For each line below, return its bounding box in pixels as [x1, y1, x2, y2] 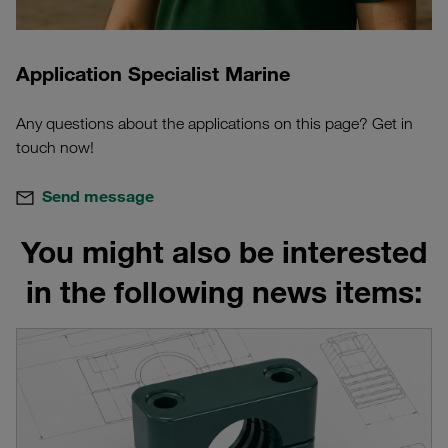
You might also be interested [21, 233, 427, 271]
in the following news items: [26, 273, 422, 311]
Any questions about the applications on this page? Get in [16, 114, 413, 134]
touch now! [16, 138, 94, 158]
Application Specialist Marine [16, 61, 290, 87]
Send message [42, 186, 154, 207]
